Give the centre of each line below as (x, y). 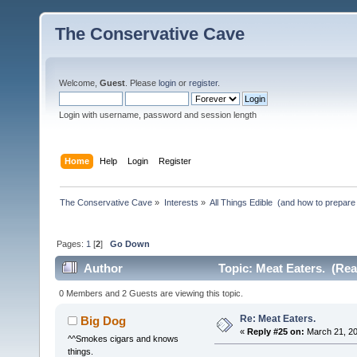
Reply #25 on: (275, 331)
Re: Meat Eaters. (277, 318)
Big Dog (104, 320)
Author (104, 269)
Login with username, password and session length (158, 115)
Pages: (72, 243)
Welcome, (79, 83)
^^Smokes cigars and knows (123, 338)
